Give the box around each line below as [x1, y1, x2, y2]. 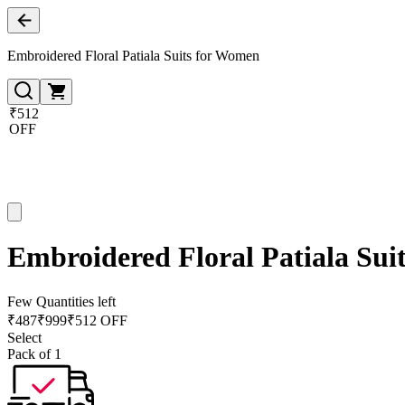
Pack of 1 [7, 345, 61, 362]
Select [7, 329, 42, 345]
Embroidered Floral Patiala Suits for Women [7, 48, 259, 63]
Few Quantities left [7, 293, 116, 309]
